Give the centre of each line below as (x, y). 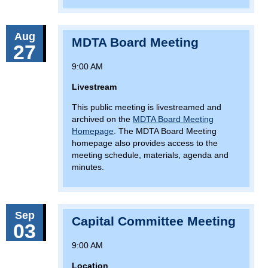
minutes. (88, 167)
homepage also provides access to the (145, 143)
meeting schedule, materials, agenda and (150, 155)
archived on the (102, 119)
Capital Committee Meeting (154, 221)
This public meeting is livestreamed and (147, 107)
